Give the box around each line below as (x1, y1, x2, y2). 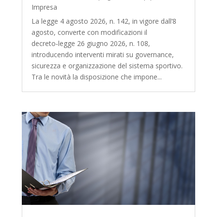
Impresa (31, 2, 57, 12)
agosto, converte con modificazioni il (31, 27, 147, 37)
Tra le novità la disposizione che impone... (31, 72, 162, 81)
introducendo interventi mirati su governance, (31, 49, 174, 59)
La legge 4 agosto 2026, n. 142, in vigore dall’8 (31, 16, 176, 26)
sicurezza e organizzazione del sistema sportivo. (31, 61, 183, 70)
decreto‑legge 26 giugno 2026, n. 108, (31, 38, 150, 48)
